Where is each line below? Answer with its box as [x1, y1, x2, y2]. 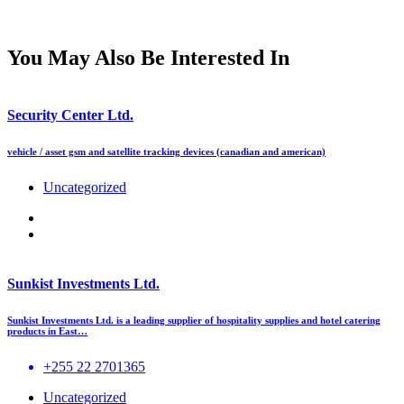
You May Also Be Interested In [7, 46, 289, 70]
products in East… [7, 326, 87, 337]
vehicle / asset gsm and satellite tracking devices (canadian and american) [7, 146, 326, 158]
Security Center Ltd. [7, 107, 133, 124]
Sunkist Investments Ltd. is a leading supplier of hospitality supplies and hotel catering [7, 315, 381, 326]
